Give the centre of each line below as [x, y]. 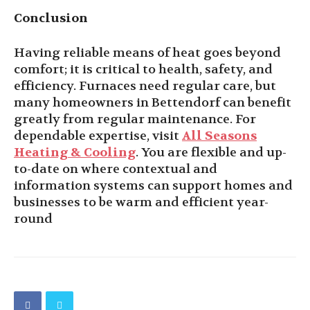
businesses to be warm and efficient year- [141, 202]
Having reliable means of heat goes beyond [147, 53]
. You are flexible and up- [211, 153]
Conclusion [51, 18]
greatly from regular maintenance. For [135, 119]
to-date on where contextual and [116, 169]
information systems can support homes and [153, 186]
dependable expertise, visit [98, 136]
